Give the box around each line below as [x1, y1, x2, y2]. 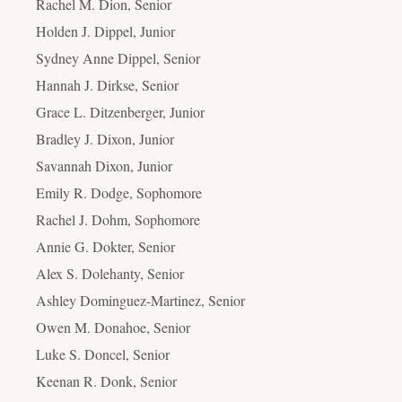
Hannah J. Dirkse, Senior [36, 74, 179, 94]
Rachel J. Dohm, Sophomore [36, 209, 200, 229]
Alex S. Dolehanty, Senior [36, 263, 184, 283]
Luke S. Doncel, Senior [36, 344, 170, 363]
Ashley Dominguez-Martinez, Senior [36, 290, 245, 310]
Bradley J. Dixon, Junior [36, 128, 174, 148]
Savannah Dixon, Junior [36, 155, 172, 175]
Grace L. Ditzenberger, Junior [36, 101, 205, 121]
